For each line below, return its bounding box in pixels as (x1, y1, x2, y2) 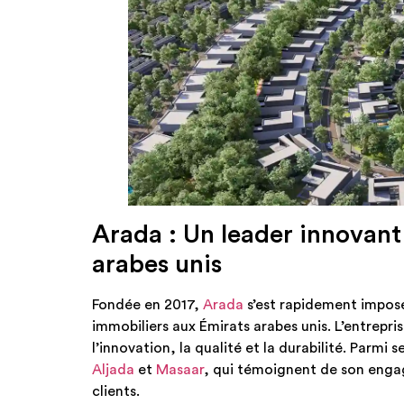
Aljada (92, 363, 134, 378)
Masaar (156, 363, 204, 378)
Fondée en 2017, (92, 298, 203, 313)
